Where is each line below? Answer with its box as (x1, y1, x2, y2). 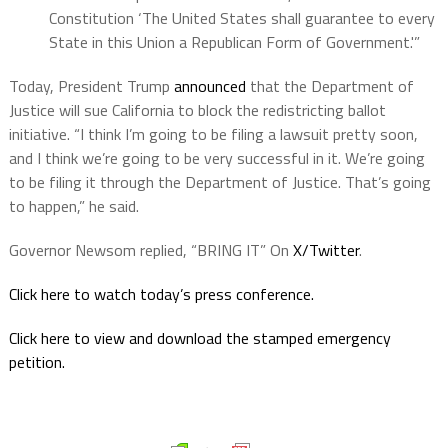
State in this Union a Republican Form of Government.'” (48, 29, 420, 54)
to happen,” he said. (8, 193, 139, 218)
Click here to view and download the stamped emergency (8, 325, 391, 350)
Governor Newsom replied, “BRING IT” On (8, 237, 293, 262)
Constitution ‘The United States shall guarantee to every (48, 5, 435, 30)
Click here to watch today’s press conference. (8, 281, 314, 306)
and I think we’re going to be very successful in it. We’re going (8, 145, 425, 170)
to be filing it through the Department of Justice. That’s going (8, 169, 431, 194)
